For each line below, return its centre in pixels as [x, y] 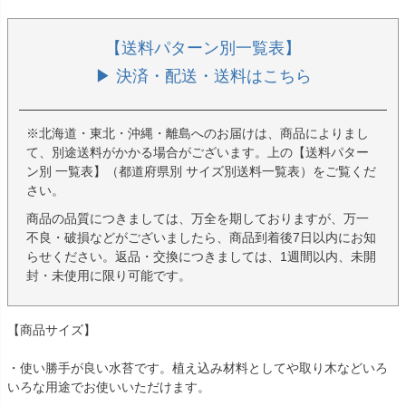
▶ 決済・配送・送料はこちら [203, 76]
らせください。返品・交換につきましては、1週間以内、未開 [201, 256]
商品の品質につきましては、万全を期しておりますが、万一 [198, 218]
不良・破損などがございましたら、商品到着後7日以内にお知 [201, 237]
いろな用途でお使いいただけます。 [109, 387]
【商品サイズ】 [52, 329]
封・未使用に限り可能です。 [109, 275]
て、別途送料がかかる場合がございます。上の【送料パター [198, 152]
